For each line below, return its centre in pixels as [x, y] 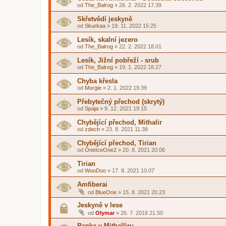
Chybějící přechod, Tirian [117, 143]
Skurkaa [95, 26]
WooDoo [95, 171]
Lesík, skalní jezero [107, 40]
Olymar [105, 213]
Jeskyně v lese [100, 205]
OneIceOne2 [101, 150]
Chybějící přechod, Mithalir [120, 122]
